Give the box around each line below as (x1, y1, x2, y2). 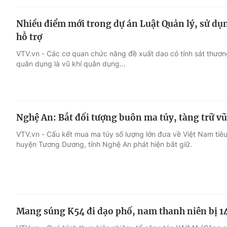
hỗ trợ (16, 31, 42, 43)
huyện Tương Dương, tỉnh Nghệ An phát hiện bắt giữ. (16, 139, 192, 148)
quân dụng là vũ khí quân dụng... (16, 59, 126, 68)
